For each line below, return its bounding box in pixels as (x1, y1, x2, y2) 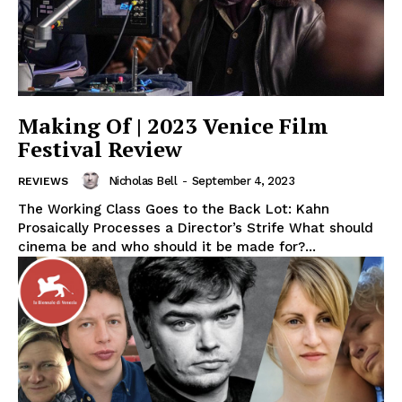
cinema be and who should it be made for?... (18, 239, 316, 256)
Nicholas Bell (108, 173, 177, 188)
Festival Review (18, 135, 182, 164)
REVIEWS (18, 175, 68, 188)
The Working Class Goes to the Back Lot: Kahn (18, 201, 329, 218)
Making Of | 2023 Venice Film (18, 111, 328, 141)
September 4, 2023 (191, 173, 294, 188)
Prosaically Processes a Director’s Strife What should (18, 220, 373, 237)
